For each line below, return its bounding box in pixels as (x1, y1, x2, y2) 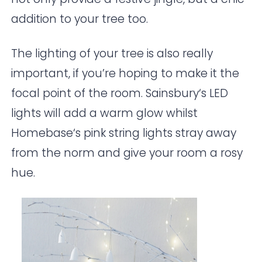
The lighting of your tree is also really (11, 46, 213, 62)
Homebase (11, 125, 74, 142)
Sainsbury (146, 85, 199, 102)
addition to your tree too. (11, 11, 149, 27)
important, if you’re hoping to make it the (11, 65, 240, 82)
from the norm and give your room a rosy (11, 145, 243, 161)
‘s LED (199, 85, 229, 102)
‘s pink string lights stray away (73, 125, 237, 142)
